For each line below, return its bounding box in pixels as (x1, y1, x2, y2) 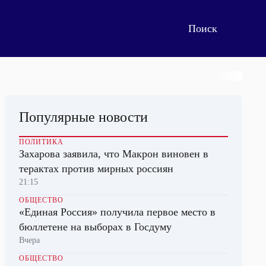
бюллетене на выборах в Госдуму (19, 221, 172, 233)
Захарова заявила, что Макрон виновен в (19, 148, 208, 160)
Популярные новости (19, 109, 148, 125)
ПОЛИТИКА (19, 138, 64, 146)
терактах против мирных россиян (19, 163, 173, 175)
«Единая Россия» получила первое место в (19, 206, 216, 218)
